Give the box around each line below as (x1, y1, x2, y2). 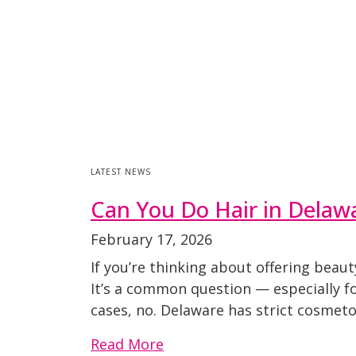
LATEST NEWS (91, 166, 151, 177)
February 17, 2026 (91, 230, 212, 249)
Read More (91, 335, 164, 354)
